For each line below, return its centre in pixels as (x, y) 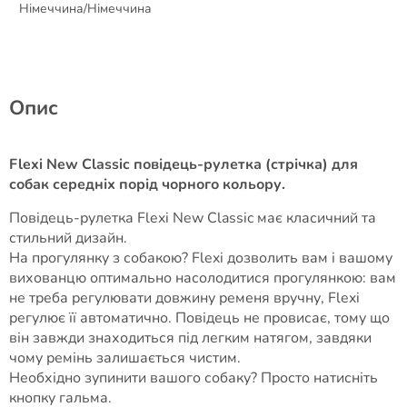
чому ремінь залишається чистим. (125, 358)
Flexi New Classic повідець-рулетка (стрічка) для (184, 164)
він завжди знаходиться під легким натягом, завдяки (190, 338)
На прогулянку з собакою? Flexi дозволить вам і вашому (201, 258)
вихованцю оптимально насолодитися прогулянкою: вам (203, 278)
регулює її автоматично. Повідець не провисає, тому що (199, 318)
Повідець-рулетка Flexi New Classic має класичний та (193, 218)
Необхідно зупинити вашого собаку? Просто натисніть (194, 378)
